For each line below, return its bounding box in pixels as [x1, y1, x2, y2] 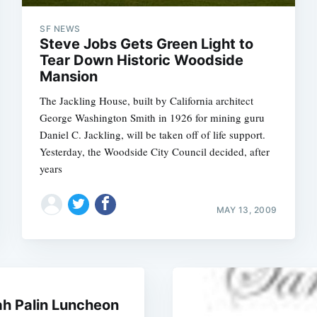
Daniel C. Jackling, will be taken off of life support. [40, 127, 266, 142]
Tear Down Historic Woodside [40, 51, 244, 69]
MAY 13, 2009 [216, 204, 277, 215]
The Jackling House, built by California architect [40, 93, 254, 108]
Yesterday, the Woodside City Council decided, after [40, 144, 270, 158]
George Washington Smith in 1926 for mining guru [40, 110, 265, 125]
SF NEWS [40, 23, 81, 34]
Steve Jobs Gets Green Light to [40, 35, 254, 52]
